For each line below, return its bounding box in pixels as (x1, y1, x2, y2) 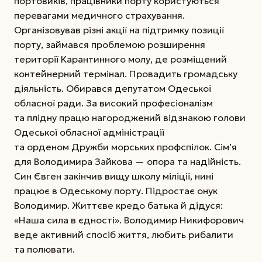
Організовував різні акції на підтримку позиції (14, 23, 224, 36)
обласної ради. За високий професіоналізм (14, 96, 213, 109)
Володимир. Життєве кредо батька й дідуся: (14, 199, 223, 211)
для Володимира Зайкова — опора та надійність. (14, 155, 241, 167)
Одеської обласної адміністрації (14, 126, 164, 138)
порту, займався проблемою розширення (14, 38, 205, 50)
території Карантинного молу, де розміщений (14, 53, 227, 65)
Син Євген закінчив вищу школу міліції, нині (14, 170, 213, 182)
